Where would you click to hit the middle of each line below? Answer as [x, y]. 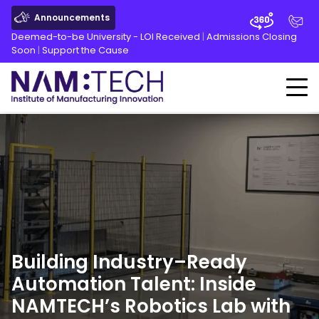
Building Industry [93, 262]
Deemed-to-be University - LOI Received [106, 37]
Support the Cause [85, 50]
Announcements [72, 17]
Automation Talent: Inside [134, 284]
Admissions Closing [252, 37]
